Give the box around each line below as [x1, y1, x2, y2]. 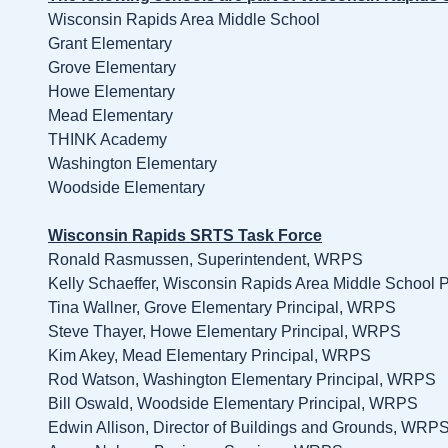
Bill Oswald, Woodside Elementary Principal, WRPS [48, 395, 418, 413]
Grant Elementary [48, 35, 172, 53]
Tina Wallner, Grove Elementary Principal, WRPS [48, 299, 396, 317]
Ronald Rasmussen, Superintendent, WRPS [48, 251, 363, 269]
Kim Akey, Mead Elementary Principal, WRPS [48, 347, 371, 365]
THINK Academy [48, 131, 167, 149]
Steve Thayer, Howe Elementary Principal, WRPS [48, 323, 401, 341]
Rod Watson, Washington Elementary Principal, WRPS [48, 371, 436, 389]
